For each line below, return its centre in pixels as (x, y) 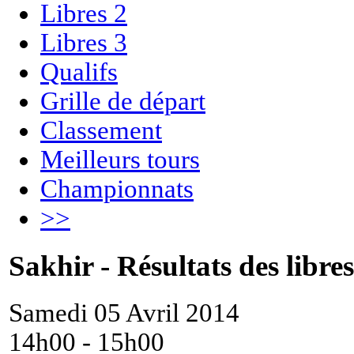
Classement (101, 130)
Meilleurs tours (120, 159)
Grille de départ (123, 101)
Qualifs (79, 72)
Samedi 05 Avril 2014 (124, 313)
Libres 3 (84, 42)
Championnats (117, 188)
